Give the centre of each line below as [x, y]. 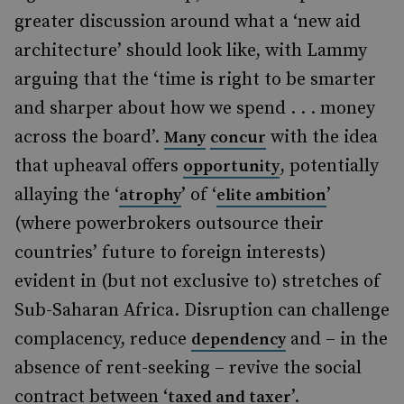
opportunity [231, 166]
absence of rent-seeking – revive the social [188, 368]
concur [238, 138]
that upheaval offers [99, 166]
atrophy [150, 195]
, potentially [329, 166]
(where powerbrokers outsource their [169, 224]
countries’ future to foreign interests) [170, 253]
